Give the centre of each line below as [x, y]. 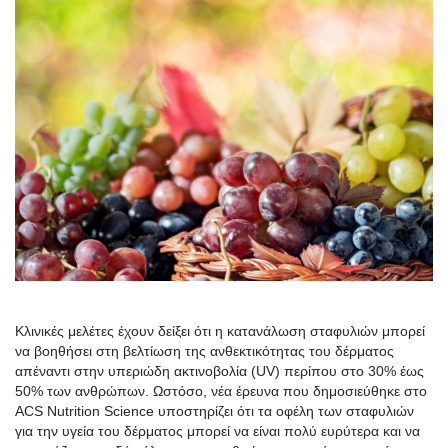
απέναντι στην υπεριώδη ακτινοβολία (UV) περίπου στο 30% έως [219, 370]
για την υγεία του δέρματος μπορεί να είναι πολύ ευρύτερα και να [217, 430]
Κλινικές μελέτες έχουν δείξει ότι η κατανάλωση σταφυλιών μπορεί [220, 330]
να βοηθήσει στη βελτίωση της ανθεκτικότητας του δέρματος [204, 350]
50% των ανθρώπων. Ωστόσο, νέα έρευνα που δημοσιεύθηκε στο [221, 390]
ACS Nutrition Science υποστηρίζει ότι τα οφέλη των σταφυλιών [214, 410]
